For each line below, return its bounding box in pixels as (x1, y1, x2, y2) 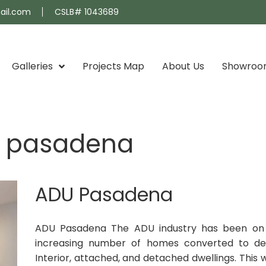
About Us (162, 59, 204, 73)
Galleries (12, 59, 53, 73)
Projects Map (83, 59, 144, 73)
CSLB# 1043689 (55, 6, 119, 18)
